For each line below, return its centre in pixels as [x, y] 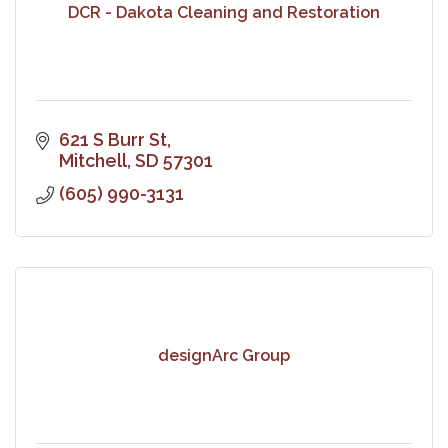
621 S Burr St [112, 139]
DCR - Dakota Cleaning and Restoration [224, 13]
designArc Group [224, 356]
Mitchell [92, 160]
